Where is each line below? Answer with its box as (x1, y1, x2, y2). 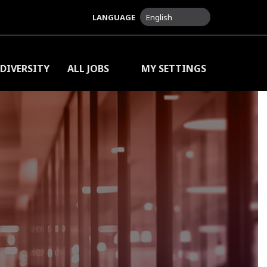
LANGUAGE (92, 12, 135, 23)
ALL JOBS (67, 62, 109, 75)
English (146, 12, 172, 23)
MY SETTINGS (139, 62, 206, 75)
